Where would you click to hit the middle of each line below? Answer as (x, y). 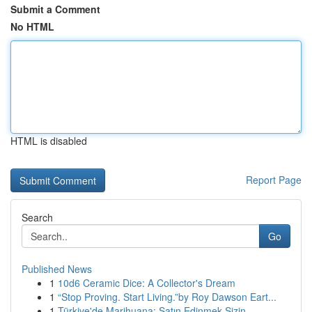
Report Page (274, 180)
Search (37, 217)
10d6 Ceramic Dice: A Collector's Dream (147, 283)
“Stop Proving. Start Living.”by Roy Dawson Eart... (167, 297)
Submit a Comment (55, 9)
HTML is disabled (49, 141)
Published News (57, 269)
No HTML (32, 26)
